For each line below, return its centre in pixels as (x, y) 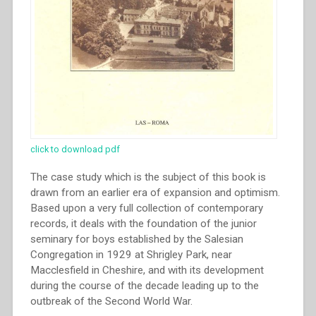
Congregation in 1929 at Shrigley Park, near (131, 254)
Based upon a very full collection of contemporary (146, 208)
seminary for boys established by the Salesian (136, 239)
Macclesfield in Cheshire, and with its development (147, 270)
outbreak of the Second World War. (111, 301)
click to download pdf (75, 149)
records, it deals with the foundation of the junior (143, 223)
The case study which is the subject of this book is (148, 177)
